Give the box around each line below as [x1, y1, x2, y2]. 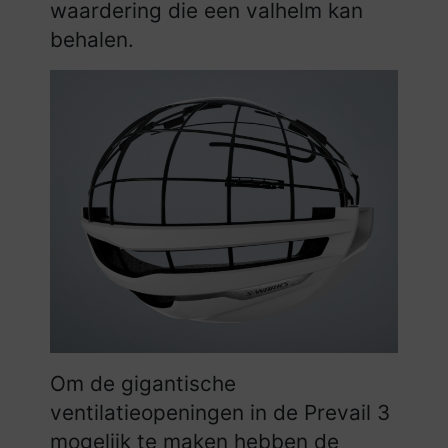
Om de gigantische [50, 371, 236, 397]
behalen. [50, 26, 134, 52]
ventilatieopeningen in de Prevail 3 [50, 400, 390, 426]
